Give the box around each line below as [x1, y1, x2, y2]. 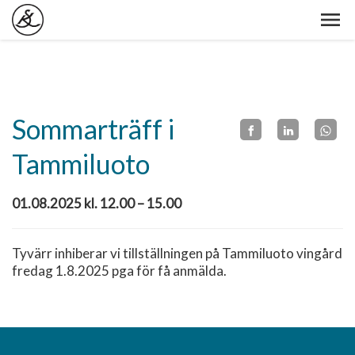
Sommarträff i [12, 113, 174, 145]
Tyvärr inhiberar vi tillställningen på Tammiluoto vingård [12, 245, 342, 261]
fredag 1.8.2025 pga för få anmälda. [12, 262, 227, 279]
